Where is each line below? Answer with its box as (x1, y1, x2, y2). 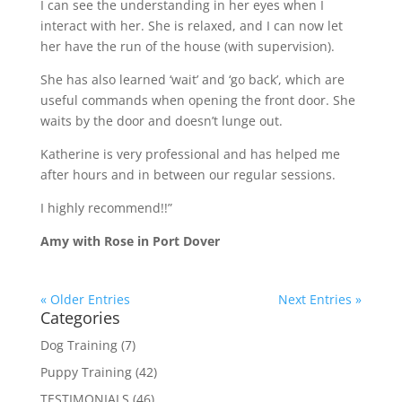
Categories (39, 306, 120, 328)
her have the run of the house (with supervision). (39, 37, 335, 55)
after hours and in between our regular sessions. (39, 165, 336, 183)
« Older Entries (39, 290, 130, 308)
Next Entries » (278, 290, 363, 308)
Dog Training (39, 336, 118, 354)
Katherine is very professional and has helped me (39, 144, 340, 162)
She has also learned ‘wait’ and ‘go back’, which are (39, 70, 345, 88)
